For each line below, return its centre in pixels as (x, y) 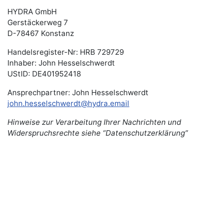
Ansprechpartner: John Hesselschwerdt (78, 93)
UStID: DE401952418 (44, 74)
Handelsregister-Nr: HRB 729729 (66, 52)
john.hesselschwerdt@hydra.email (69, 104)
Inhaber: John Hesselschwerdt (61, 63)
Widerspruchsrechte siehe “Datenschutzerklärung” (98, 133)
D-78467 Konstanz (41, 34)
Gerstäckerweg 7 (38, 23)
